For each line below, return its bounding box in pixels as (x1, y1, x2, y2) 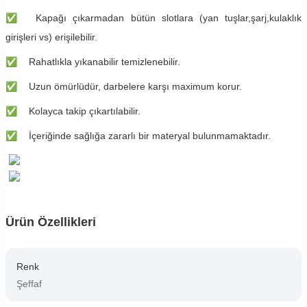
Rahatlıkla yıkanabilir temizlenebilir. (29, 56, 180, 67)
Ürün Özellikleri (5, 214, 96, 229)
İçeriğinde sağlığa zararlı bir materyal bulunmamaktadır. (29, 130, 271, 141)
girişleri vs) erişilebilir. (5, 31, 100, 42)
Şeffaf (16, 278, 42, 289)
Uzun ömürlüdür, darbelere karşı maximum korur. (29, 80, 242, 92)
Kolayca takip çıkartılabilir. (29, 105, 140, 116)
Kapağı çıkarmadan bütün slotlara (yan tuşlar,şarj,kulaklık (36, 12, 302, 23)
